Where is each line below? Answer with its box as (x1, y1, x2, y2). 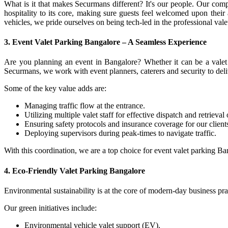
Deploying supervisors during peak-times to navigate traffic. (24, 129, 216, 138)
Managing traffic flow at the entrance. (24, 101, 147, 110)
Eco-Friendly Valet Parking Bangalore (12, 166, 145, 175)
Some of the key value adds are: (4, 84, 106, 93)
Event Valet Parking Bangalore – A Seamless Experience (12, 38, 207, 47)
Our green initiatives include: (4, 203, 99, 212)
